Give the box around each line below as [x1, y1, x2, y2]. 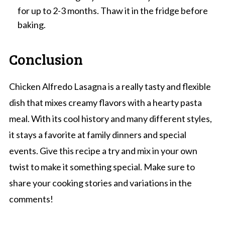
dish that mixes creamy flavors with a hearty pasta [9, 96, 202, 108]
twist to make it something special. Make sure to [9, 161, 195, 172]
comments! [9, 193, 53, 204]
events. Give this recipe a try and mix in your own [9, 145, 197, 156]
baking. [17, 19, 46, 30]
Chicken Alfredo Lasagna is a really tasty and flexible [9, 80, 211, 92]
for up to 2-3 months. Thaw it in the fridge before [17, 5, 208, 16]
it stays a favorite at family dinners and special [9, 129, 186, 140]
